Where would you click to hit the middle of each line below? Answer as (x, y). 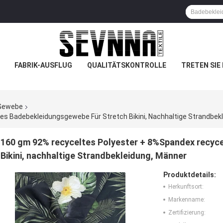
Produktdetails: (190, 174)
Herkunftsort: (186, 186)
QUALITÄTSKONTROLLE (126, 65)
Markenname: (187, 199)
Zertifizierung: (187, 212)
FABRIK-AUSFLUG (43, 65)
